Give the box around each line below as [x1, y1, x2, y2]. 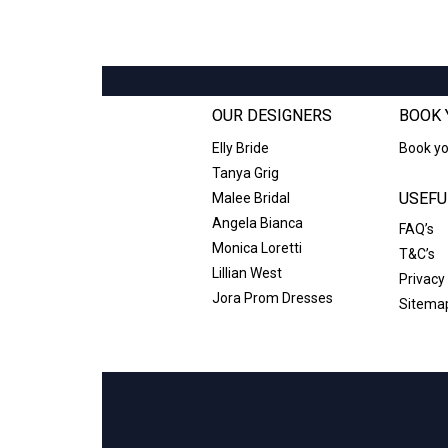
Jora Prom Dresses [211, 290, 333, 306]
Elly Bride [211, 140, 269, 156]
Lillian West [211, 265, 282, 281]
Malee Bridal [211, 190, 290, 206]
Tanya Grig [211, 165, 279, 181]
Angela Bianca [211, 215, 303, 231]
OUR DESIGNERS [211, 106, 332, 125]
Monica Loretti [211, 240, 302, 256]
